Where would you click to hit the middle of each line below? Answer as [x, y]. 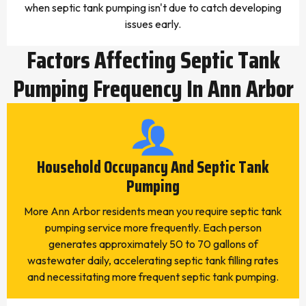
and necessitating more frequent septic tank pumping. [153, 277]
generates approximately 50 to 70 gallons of [153, 244]
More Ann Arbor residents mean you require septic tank [153, 211]
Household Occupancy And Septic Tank [153, 167]
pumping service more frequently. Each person [153, 227]
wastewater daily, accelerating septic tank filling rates [153, 260]
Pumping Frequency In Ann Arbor [153, 88]
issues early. [153, 24]
